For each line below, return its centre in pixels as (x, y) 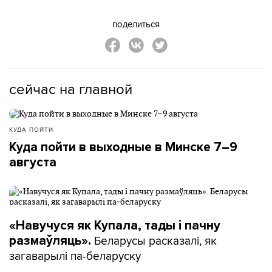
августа (33, 162)
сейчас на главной (71, 88)
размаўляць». (52, 240)
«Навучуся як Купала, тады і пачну (115, 225)
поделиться (136, 24)
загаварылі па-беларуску (75, 255)
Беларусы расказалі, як (155, 240)
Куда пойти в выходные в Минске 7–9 (123, 147)
